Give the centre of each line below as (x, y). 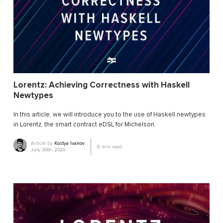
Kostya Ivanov (70, 144)
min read (111, 147)
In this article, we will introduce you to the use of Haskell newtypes (110, 115)
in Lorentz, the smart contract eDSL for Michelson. (85, 125)
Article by (43, 144)
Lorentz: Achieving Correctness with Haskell (102, 85)
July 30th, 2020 (48, 150)
